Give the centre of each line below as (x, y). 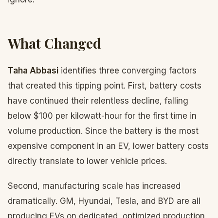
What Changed (54, 43)
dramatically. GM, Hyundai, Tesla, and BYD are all (104, 201)
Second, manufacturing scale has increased (94, 186)
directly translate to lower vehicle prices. (87, 161)
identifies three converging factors (127, 71)
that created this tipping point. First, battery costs (105, 86)
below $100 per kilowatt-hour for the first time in (102, 116)
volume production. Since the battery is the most (103, 131)
